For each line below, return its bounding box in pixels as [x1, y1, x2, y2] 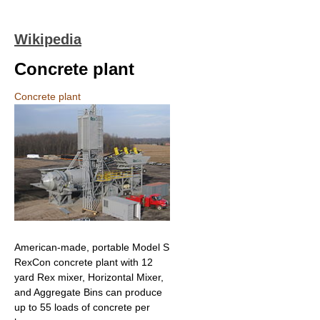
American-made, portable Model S [14, 241, 169, 254]
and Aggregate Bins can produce [14, 286, 162, 299]
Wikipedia [14, 31, 81, 47]
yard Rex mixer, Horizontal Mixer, [14, 271, 164, 284]
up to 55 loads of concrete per [14, 301, 150, 314]
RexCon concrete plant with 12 [14, 256, 153, 269]
